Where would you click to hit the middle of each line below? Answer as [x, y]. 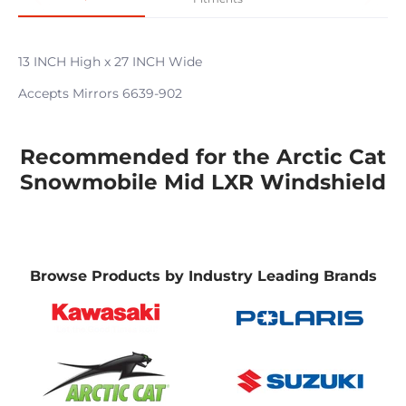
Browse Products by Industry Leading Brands [203, 276]
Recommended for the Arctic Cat [203, 157]
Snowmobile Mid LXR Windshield [203, 183]
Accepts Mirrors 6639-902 [100, 93]
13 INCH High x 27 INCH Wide [110, 62]
